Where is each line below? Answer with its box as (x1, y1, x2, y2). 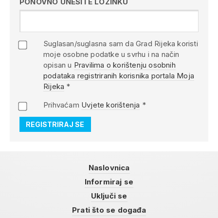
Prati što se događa (72, 205, 146, 215)
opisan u (43, 60, 74, 70)
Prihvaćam (43, 100, 81, 109)
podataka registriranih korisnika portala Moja (43, 71, 194, 80)
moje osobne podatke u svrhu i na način (43, 50, 180, 59)
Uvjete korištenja (81, 100, 140, 109)
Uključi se (91, 191, 127, 200)
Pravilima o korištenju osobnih (73, 60, 176, 70)
